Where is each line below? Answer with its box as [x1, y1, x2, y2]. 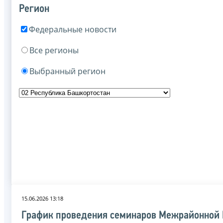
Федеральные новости [29, 23, 116, 35]
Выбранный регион [29, 65, 106, 77]
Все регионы [29, 44, 79, 56]
